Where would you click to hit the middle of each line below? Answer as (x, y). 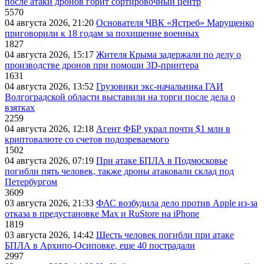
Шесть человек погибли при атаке (165, 235)
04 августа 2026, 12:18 (50, 129)
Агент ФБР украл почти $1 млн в (163, 129)
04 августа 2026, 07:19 (50, 161)
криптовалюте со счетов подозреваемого (87, 140)
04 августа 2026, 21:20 (50, 23)
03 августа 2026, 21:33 (50, 203)
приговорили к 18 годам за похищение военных (102, 34)
